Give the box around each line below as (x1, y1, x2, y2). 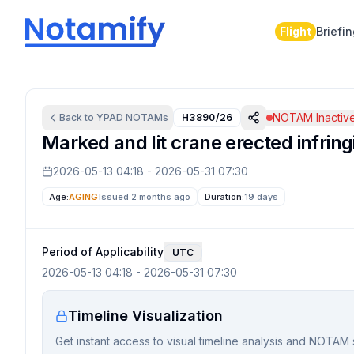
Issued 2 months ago (98, 191, 190, 202)
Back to (59, 111, 96, 123)
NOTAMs (123, 111, 168, 123)
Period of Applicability (42, 244, 164, 258)
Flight (279, 24, 311, 38)
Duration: (204, 191, 244, 202)
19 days (243, 191, 278, 202)
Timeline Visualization (68, 307, 223, 324)
